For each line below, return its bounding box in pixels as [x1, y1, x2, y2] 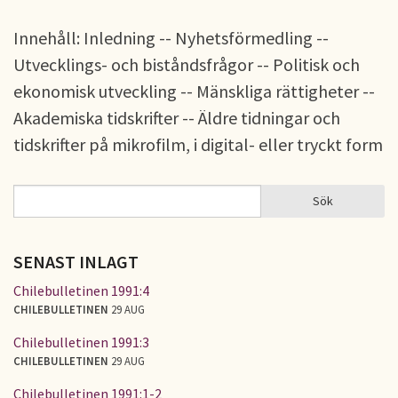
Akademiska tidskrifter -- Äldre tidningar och [13, 107, 340, 129]
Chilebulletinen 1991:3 [13, 332, 149, 351]
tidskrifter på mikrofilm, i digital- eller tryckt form [13, 133, 383, 155]
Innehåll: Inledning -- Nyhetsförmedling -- [13, 27, 329, 49]
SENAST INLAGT [13, 251, 139, 273]
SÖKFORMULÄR [13, 200, 134, 222]
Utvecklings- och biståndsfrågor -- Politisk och [13, 53, 360, 76]
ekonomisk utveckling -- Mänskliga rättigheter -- [13, 80, 375, 102]
